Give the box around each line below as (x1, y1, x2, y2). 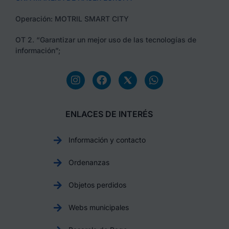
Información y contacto (68, 135, 146, 144)
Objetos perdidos (68, 180, 126, 189)
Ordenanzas (68, 157, 109, 167)
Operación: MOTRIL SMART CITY (15, 14, 129, 23)
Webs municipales (68, 202, 129, 212)
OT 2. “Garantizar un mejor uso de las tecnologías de (15, 35, 196, 44)
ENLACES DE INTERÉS (65, 108, 153, 119)
